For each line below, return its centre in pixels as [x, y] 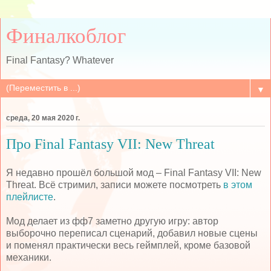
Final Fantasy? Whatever [60, 60]
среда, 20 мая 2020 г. [43, 118]
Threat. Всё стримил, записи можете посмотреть [115, 184]
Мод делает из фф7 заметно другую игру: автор [112, 221]
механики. [29, 257]
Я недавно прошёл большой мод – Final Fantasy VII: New [134, 172]
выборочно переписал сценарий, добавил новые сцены [132, 233]
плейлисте [30, 197]
